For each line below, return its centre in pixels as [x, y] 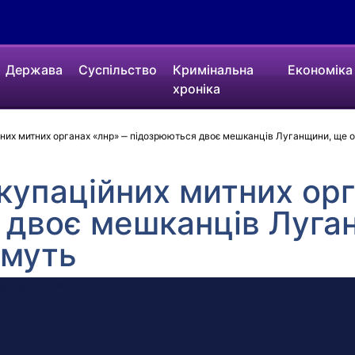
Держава [34, 70]
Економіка [320, 70]
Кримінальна [214, 70]
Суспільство [118, 70]
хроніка [197, 89]
